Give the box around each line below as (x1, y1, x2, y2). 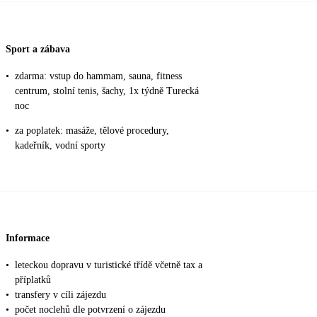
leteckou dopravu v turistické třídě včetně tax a (15, 259, 202, 270)
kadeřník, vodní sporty (15, 139, 105, 151)
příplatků (15, 274, 51, 285)
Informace (6, 233, 50, 244)
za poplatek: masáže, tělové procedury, (15, 125, 169, 136)
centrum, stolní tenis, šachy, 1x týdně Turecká (15, 85, 199, 96)
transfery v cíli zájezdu (15, 289, 106, 300)
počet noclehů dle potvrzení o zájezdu (15, 304, 166, 315)
